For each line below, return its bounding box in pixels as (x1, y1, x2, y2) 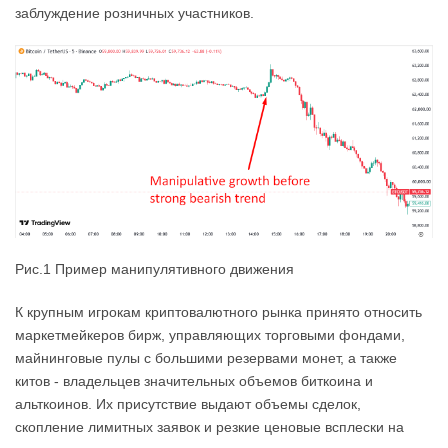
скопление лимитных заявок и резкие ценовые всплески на (15, 418, 404, 435)
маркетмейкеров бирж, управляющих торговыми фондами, (15, 326, 405, 343)
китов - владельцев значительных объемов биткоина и (15, 372, 373, 389)
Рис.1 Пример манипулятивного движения (15, 260, 294, 277)
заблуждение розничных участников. (15, 4, 254, 21)
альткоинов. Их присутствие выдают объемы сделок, (15, 395, 361, 412)
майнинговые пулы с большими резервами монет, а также (15, 349, 397, 366)
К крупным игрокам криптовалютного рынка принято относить (15, 303, 422, 320)
